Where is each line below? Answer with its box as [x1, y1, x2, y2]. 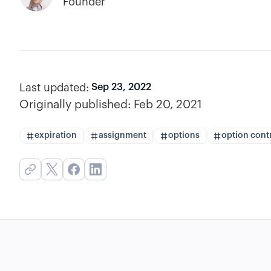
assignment [99, 131, 146, 140]
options [168, 131, 200, 140]
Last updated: [19, 82, 89, 93]
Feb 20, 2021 [134, 99, 202, 110]
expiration [34, 131, 77, 140]
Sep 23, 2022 [91, 82, 151, 92]
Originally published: [19, 99, 131, 110]
